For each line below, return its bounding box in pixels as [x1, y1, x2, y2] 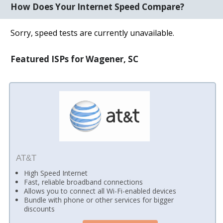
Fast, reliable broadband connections [24, 177, 143, 187]
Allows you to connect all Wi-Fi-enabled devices [24, 186, 177, 196]
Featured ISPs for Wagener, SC [10, 53, 139, 65]
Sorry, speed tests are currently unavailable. [10, 27, 175, 38]
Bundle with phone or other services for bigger [24, 195, 174, 205]
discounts [24, 204, 55, 214]
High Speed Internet [24, 168, 88, 178]
